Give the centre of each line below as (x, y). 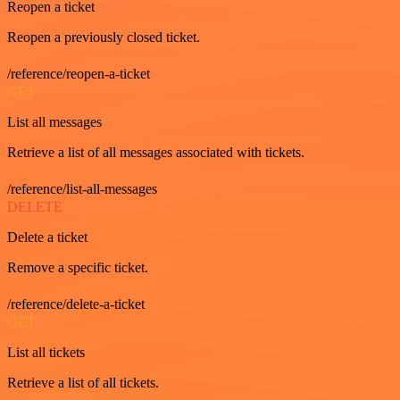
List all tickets (46, 352)
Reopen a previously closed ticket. (104, 37)
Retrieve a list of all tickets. (83, 382)
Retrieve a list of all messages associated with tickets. (156, 152)
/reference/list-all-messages (82, 188)
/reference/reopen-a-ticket (79, 73)
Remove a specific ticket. (78, 267)
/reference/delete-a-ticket (76, 304)
